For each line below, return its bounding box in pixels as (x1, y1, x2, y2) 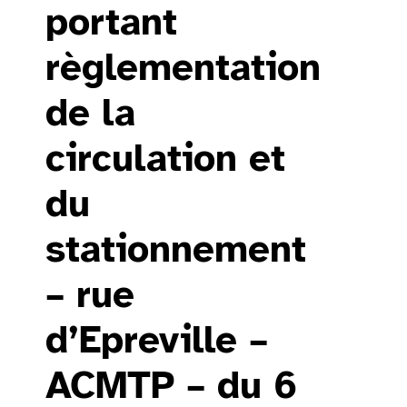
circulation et (45, 134, 285, 183)
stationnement (45, 225, 306, 273)
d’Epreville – (45, 316, 268, 364)
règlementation (45, 44, 321, 92)
